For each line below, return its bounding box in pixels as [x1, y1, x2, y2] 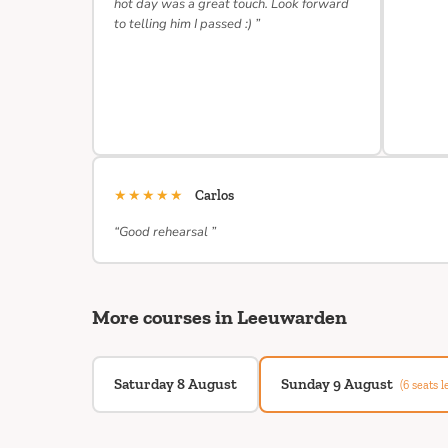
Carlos [195, 187, 234, 204]
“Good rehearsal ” [114, 223, 216, 241]
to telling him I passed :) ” [114, 15, 260, 33]
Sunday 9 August [281, 375, 396, 393]
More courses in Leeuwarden [92, 305, 347, 329]
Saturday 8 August [114, 375, 237, 393]
